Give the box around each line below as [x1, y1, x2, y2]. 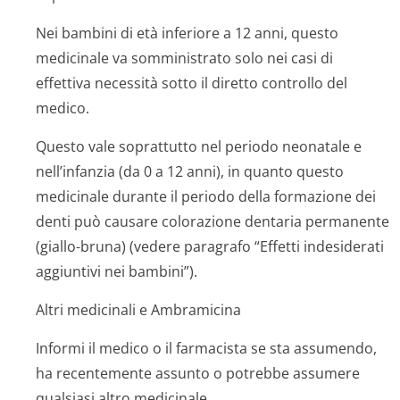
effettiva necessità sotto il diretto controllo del [36, 73, 347, 93]
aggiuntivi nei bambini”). [36, 262, 197, 281]
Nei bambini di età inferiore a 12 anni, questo [36, 23, 338, 43]
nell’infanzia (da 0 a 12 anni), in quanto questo [36, 162, 344, 181]
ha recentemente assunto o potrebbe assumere [36, 363, 360, 383]
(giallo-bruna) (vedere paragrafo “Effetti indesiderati [36, 237, 384, 256]
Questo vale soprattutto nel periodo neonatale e [36, 137, 362, 156]
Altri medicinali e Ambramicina [36, 300, 241, 320]
